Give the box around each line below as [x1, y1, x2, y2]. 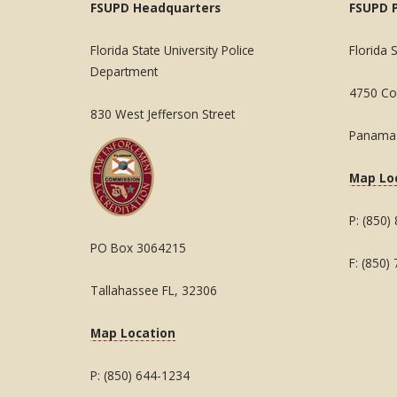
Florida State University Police [90, 42, 254, 59]
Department [90, 63, 158, 81]
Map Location [90, 324, 175, 342]
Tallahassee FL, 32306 [90, 282, 217, 300]
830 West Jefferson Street [90, 105, 235, 123]
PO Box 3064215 [90, 239, 186, 257]
